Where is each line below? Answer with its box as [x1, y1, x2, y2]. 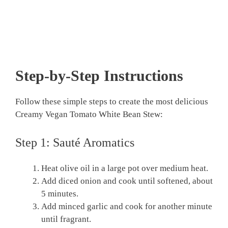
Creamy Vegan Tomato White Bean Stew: [15, 109, 163, 119]
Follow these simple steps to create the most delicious [15, 96, 208, 106]
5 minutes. [41, 189, 78, 199]
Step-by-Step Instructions [15, 67, 183, 84]
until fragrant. [41, 214, 91, 224]
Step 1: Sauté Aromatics [15, 136, 134, 150]
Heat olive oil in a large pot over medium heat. [41, 163, 208, 174]
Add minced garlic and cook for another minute [41, 202, 212, 212]
